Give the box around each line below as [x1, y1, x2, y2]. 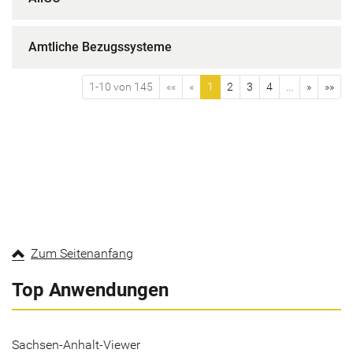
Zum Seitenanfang [31, 246, 133, 261]
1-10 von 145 [89, 80, 153, 93]
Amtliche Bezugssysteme [28, 39, 172, 54]
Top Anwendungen [12, 279, 169, 301]
